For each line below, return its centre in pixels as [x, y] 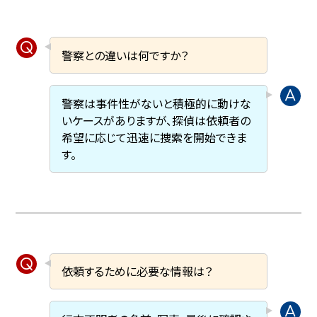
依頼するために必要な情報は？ [137, 271]
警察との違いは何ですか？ [125, 56]
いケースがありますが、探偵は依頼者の [156, 120]
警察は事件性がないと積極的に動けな [157, 103]
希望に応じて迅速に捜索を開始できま [155, 137]
